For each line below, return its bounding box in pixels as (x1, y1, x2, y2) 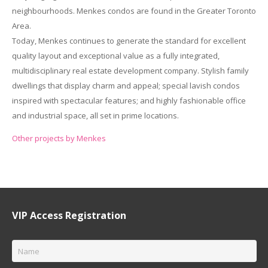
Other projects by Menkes (11, 133, 106, 144)
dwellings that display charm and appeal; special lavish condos (11, 80, 240, 92)
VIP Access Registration (11, 209, 126, 223)
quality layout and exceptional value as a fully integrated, (11, 50, 220, 62)
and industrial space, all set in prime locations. (11, 110, 179, 121)
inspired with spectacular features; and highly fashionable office (11, 95, 246, 106)
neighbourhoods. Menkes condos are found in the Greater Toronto (11, 5, 256, 17)
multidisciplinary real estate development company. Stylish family (11, 65, 249, 77)
